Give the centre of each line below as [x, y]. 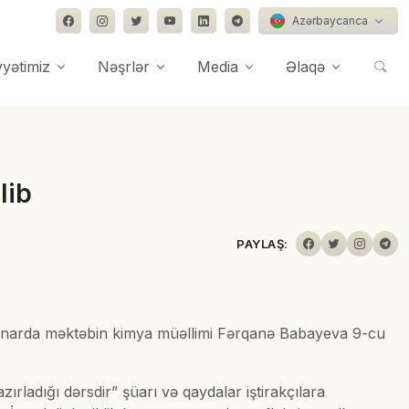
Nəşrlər [124, 67]
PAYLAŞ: [262, 243]
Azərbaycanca [330, 21]
